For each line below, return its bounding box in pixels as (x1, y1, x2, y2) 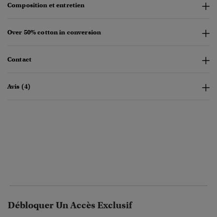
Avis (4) (7, 82, 31, 91)
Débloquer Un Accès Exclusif (8, 200, 132, 211)
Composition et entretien (7, 1, 85, 10)
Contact (7, 55, 31, 64)
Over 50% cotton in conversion (7, 28, 101, 37)
